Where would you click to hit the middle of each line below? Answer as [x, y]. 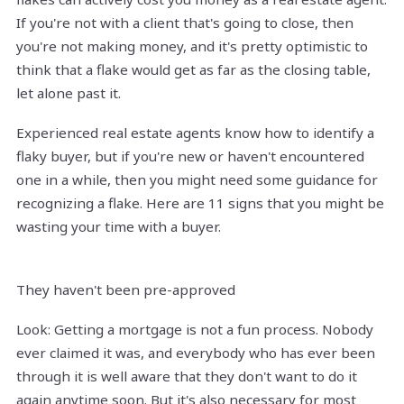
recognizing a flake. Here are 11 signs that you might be [200, 203]
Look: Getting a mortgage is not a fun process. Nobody [195, 330]
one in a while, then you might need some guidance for [197, 180]
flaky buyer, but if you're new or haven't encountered [190, 156]
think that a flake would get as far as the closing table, [193, 70]
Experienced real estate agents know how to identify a [195, 133]
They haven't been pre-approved [126, 290]
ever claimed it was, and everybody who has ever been [196, 353]
